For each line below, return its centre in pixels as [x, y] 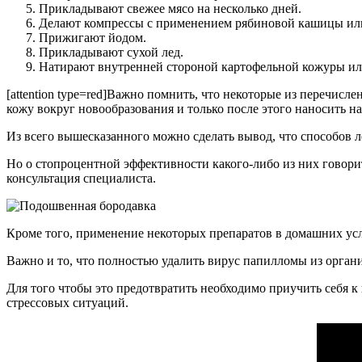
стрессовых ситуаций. [67, 303]
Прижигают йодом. [93, 38]
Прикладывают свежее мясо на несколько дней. [170, 8]
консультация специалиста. [81, 178]
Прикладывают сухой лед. [111, 52]
